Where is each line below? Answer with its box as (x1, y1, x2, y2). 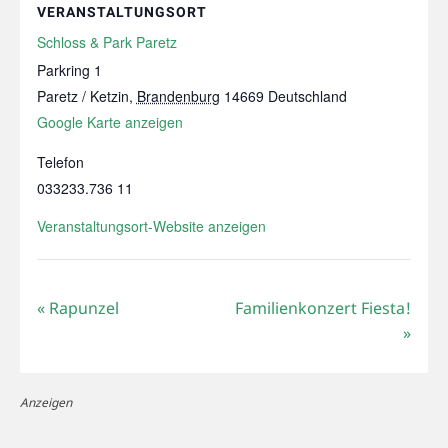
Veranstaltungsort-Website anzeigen (36, 215, 266, 236)
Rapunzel (44, 296, 119, 319)
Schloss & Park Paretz (36, 31, 177, 52)
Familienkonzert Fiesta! (235, 296, 412, 319)
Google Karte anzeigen (36, 111, 183, 132)
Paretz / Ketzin (36, 85, 129, 106)
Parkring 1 (36, 59, 102, 80)
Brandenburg (136, 85, 220, 106)
